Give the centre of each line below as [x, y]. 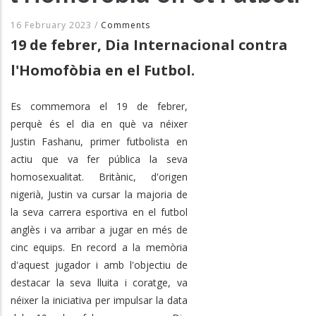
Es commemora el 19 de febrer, [99, 106]
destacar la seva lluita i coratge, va [99, 282]
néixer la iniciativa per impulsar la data [99, 300]
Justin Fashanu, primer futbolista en [99, 141]
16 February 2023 [53, 25]
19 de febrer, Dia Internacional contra [149, 44]
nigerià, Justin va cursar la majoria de [99, 194]
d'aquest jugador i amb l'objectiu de [99, 265]
